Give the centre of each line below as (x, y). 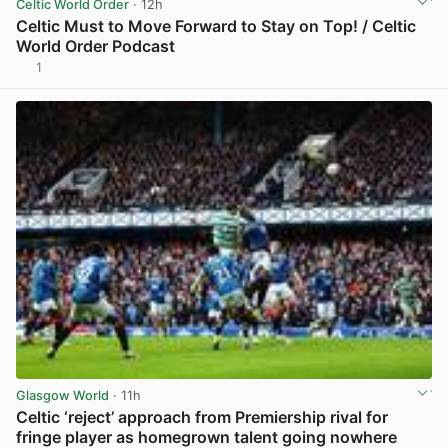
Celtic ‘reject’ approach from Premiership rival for (202, 416)
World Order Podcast (95, 45)
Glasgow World (62, 396)
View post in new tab (366, 75)
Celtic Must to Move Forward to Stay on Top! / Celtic (216, 25)
